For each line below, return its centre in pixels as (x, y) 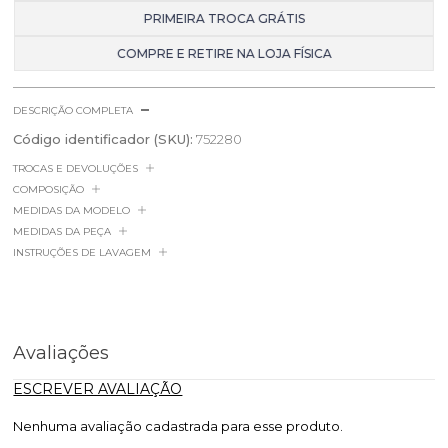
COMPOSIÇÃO (49, 189)
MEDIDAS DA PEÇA (62, 231)
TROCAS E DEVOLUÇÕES (76, 168)
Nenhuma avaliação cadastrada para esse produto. (178, 425)
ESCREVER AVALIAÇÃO (98, 388)
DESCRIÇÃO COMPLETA (73, 110)
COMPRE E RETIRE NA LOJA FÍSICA (224, 53)
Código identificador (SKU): (103, 138)
